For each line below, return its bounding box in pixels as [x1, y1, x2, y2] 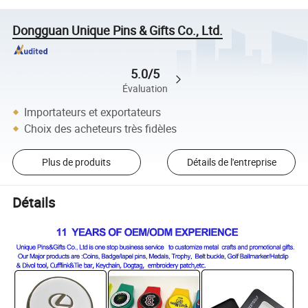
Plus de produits [42, 155, 111, 169]
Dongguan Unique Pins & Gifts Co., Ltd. [12, 21, 223, 38]
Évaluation [122, 82, 168, 96]
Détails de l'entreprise [186, 155, 276, 169]
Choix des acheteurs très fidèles [24, 120, 177, 136]
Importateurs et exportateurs [24, 104, 162, 120]
